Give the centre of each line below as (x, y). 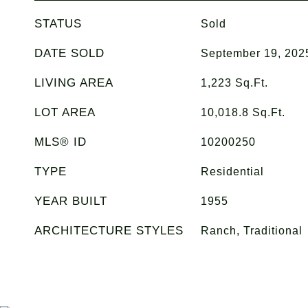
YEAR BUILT (71, 201)
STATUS (58, 24)
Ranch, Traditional (251, 231)
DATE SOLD (69, 53)
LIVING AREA (74, 83)
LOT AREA (65, 112)
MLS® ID (60, 142)
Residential (232, 172)
